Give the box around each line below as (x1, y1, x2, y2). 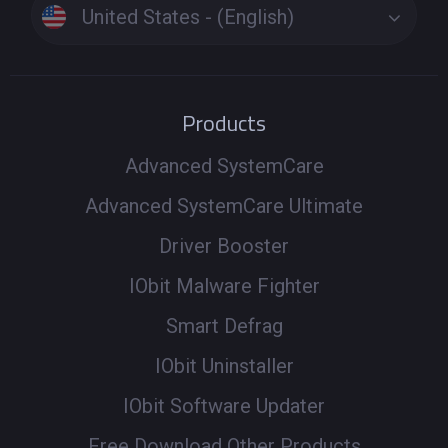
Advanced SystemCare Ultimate (85, 194, 363, 218)
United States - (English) (82, 5, 295, 30)
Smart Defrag (165, 314, 283, 338)
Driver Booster (159, 234, 289, 258)
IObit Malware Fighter (128, 274, 320, 298)
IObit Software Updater (123, 394, 325, 418)
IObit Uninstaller (154, 354, 294, 378)
